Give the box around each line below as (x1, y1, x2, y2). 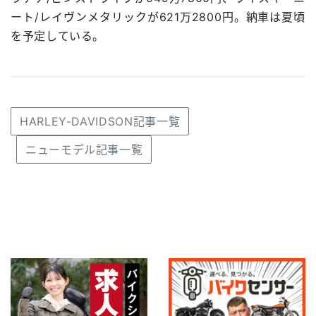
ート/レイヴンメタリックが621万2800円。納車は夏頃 (11, 9, 305, 24)
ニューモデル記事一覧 (25, 142, 143, 157)
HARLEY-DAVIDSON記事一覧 (20, 114, 181, 128)
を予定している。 (11, 28, 105, 43)
